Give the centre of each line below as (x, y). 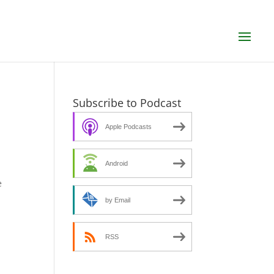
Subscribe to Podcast (127, 103)
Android (117, 163)
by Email (118, 200)
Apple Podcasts (129, 126)
